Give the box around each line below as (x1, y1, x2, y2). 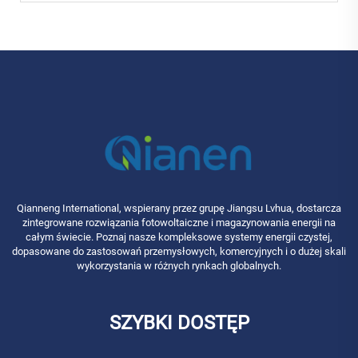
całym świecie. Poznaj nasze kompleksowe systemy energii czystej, (26, 231, 332, 244)
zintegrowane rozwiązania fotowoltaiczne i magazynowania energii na (22, 217, 336, 229)
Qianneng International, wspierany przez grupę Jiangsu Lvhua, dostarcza (17, 202, 341, 215)
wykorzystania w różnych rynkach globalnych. (77, 260, 281, 272)
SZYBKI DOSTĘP (109, 312, 249, 335)
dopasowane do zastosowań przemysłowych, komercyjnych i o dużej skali (12, 245, 346, 258)
